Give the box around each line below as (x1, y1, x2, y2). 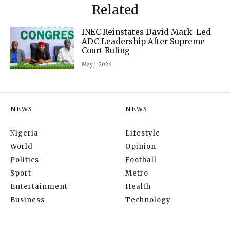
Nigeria (10, 128, 39, 138)
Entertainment (10, 182, 68, 191)
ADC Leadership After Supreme (81, 36, 205, 47)
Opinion (125, 142, 156, 151)
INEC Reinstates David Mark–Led (81, 27, 211, 37)
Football (125, 155, 157, 164)
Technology (125, 195, 171, 204)
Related (91, 2, 139, 18)
